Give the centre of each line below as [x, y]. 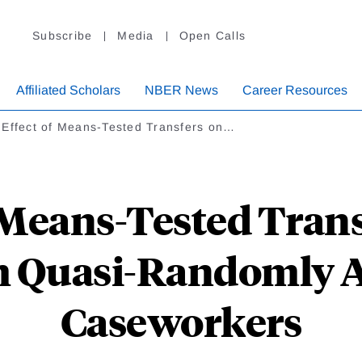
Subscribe [63, 36]
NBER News [181, 90]
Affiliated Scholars [68, 90]
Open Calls [212, 36]
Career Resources [295, 90]
